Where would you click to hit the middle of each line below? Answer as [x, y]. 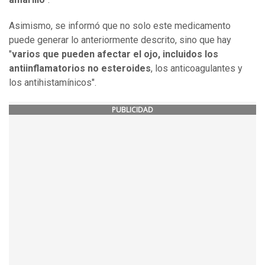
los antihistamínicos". [54, 83]
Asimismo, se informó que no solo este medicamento [120, 26]
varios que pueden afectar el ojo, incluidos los [115, 54]
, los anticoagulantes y [197, 69]
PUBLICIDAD [132, 110]
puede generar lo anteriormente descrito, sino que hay [120, 40]
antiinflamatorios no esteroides [80, 69]
